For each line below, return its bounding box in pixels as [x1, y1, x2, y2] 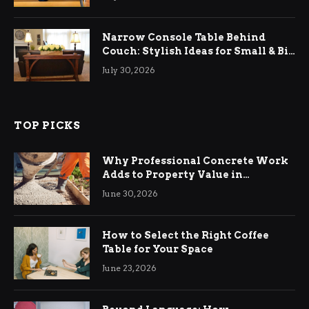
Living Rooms [102, 59, 178, 70]
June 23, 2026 [102, 262, 157, 273]
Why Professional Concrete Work [102, 154, 288, 166]
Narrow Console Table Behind [102, 31, 266, 43]
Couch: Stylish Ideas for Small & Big [102, 45, 295, 57]
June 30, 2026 [102, 188, 158, 199]
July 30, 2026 [102, 64, 155, 75]
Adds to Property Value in [102, 168, 243, 180]
